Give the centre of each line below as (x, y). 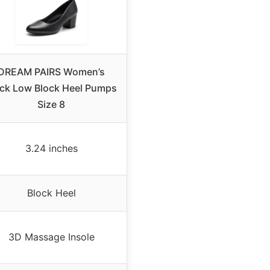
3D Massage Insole (51, 237)
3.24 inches (51, 148)
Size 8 (51, 104)
